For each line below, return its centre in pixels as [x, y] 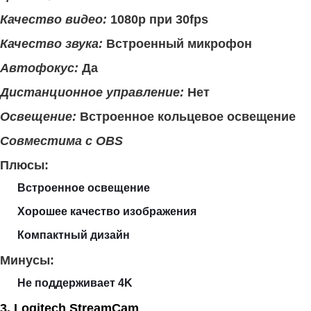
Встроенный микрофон [177, 43]
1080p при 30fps [158, 19]
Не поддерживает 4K [75, 283]
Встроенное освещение [84, 187]
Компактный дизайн [74, 235]
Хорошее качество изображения [107, 211]
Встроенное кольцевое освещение [186, 116]
